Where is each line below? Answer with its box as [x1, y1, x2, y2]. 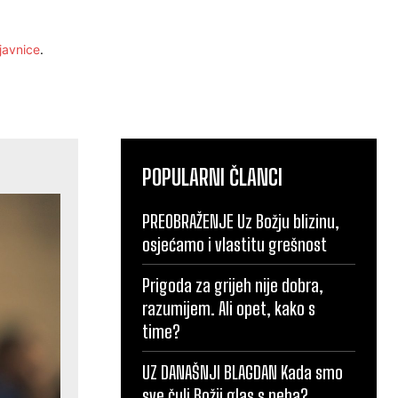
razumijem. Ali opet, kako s [142, 297, 315, 319]
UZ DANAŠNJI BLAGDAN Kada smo [142, 361, 343, 383]
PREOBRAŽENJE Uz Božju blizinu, [142, 210, 339, 232]
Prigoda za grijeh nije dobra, [142, 274, 323, 296]
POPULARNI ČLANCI [142, 163, 283, 190]
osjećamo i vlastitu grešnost [142, 233, 327, 255]
